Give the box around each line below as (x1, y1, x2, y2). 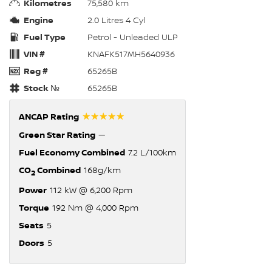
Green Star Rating (19, 129, 95, 141)
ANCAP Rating (19, 110, 79, 123)
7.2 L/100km (128, 146, 176, 158)
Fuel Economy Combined (19, 146, 125, 158)
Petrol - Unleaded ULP (87, 31, 178, 43)
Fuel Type (24, 31, 66, 43)
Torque (19, 202, 49, 214)
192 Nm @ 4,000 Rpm (52, 202, 138, 214)
